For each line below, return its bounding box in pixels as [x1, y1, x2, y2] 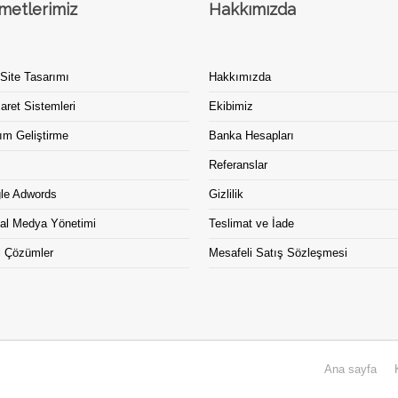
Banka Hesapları [208, 128, 294, 142]
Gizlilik [208, 187, 243, 201]
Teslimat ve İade [208, 216, 294, 230]
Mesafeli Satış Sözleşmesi [208, 245, 347, 259]
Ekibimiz [208, 99, 253, 113]
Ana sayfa [324, 362, 377, 376]
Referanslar [208, 157, 267, 171]
